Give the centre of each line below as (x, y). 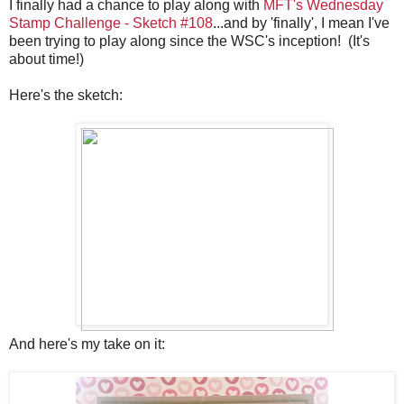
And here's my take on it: (87, 344)
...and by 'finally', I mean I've (301, 23)
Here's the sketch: (66, 96)
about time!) (46, 60)
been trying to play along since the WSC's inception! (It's (189, 41)
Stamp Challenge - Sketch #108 (111, 23)
